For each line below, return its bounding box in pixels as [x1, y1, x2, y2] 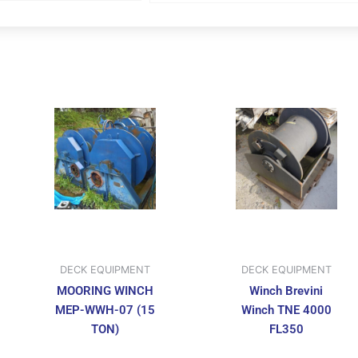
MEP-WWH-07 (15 [54, 303, 155, 318]
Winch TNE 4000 [241, 303, 332, 318]
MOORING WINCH [56, 284, 153, 299]
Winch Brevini [249, 284, 324, 299]
